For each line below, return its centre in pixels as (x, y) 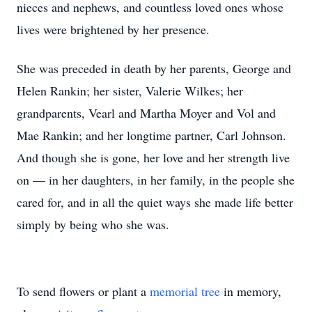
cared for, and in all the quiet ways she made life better (155, 202)
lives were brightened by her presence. (113, 29)
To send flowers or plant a (83, 291)
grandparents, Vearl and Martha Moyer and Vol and (146, 113)
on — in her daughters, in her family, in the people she (156, 180)
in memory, (251, 291)
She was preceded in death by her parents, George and (154, 68)
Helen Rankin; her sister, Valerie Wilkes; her (130, 91)
